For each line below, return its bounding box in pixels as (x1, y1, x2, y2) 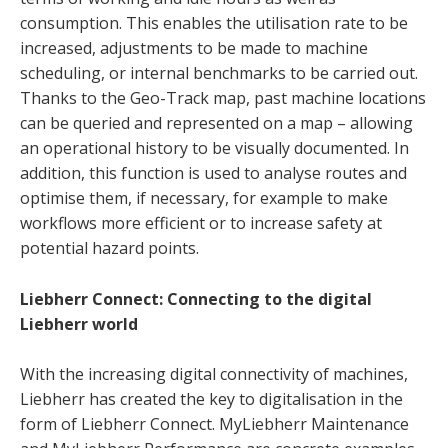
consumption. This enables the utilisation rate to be (20, 12, 408, 35)
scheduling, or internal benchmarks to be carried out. (20, 62, 418, 85)
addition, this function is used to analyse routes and (20, 162, 407, 185)
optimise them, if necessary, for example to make (20, 187, 388, 210)
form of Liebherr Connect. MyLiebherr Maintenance (20, 413, 409, 436)
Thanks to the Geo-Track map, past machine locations (20, 87, 426, 110)
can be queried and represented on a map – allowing (20, 112, 413, 135)
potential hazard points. (20, 237, 199, 260)
